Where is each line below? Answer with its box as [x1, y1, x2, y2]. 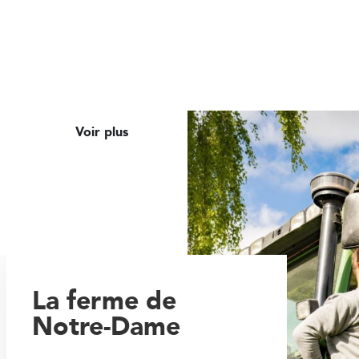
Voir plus [75, 120, 132, 143]
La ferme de [32, 278, 177, 322]
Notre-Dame [32, 304, 181, 348]
